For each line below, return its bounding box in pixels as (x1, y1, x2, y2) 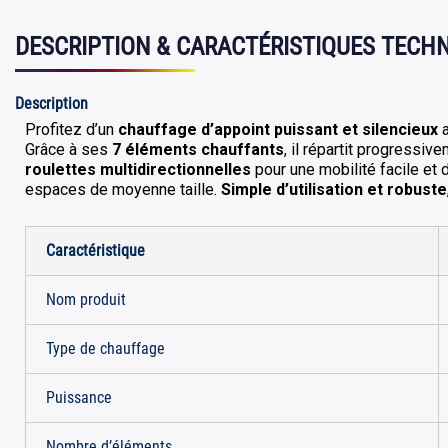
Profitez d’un (25, 120, 118, 139)
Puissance (46, 388, 112, 407)
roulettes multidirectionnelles (25, 160, 251, 179)
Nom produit (46, 290, 126, 309)
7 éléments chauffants (112, 140, 284, 159)
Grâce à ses (25, 140, 112, 159)
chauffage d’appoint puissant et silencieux (118, 120, 438, 139)
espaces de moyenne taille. (25, 180, 221, 199)
